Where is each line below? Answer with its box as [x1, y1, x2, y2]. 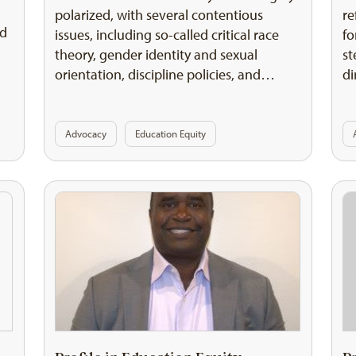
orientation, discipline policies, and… [55, 65, 276, 83]
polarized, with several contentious [55, 6, 264, 24]
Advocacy [65, 127, 107, 140]
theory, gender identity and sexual [55, 45, 258, 64]
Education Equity [135, 127, 207, 140]
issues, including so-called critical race [55, 25, 280, 44]
